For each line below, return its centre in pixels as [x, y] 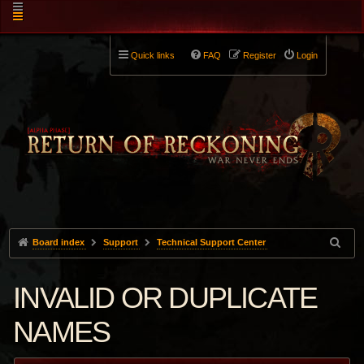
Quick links [152, 55]
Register [259, 55]
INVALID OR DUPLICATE [165, 298]
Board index [59, 242]
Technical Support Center [211, 242]
